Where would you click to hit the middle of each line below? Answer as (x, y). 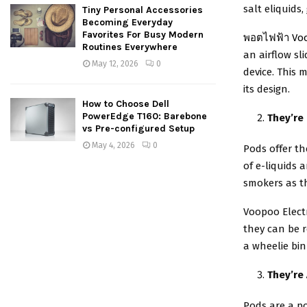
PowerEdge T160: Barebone (145, 116)
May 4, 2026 (113, 145)
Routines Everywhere (130, 47)
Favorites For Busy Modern (143, 35)
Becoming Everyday (127, 22)
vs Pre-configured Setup (138, 128)
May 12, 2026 (115, 64)
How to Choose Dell (126, 104)
